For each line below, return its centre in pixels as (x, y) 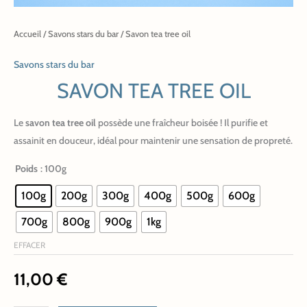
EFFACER (29, 245)
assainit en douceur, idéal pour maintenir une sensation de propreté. (153, 141)
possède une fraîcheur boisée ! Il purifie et (182, 123)
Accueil (27, 34)
